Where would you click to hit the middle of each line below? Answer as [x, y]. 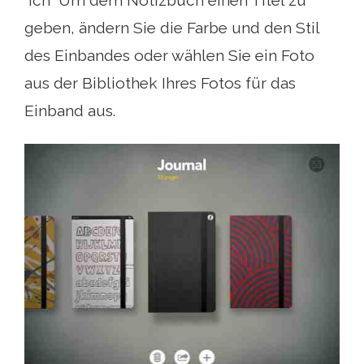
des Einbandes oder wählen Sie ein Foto [169, 56]
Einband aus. [70, 111]
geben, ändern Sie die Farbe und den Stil [172, 28]
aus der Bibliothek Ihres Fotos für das [160, 83]
